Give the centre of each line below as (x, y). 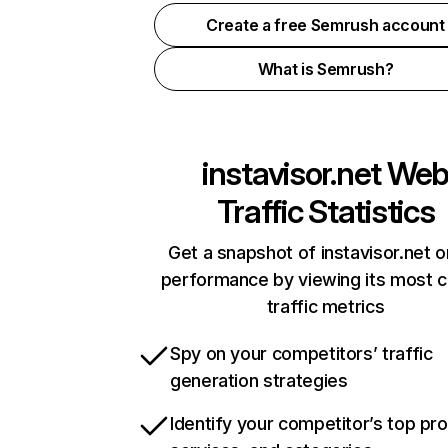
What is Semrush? (325, 69)
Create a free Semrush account (325, 25)
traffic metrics (325, 306)
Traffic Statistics (325, 211)
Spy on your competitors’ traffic (301, 353)
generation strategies (259, 380)
